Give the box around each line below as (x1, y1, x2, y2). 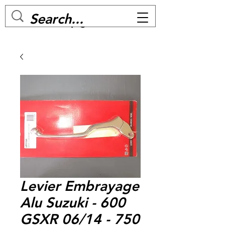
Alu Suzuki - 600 (20, 193, 126, 211)
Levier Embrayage (20, 177, 139, 194)
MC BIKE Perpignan (10, 16, 103, 28)
